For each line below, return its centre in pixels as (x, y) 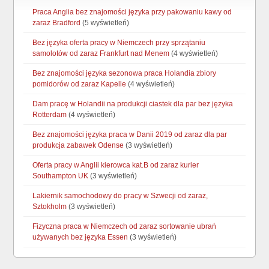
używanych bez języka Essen (80, 237)
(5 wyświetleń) (105, 23)
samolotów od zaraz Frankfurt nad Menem (101, 53)
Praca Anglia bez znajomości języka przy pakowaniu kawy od (132, 12)
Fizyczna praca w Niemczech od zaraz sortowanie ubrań (125, 226)
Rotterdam (50, 114)
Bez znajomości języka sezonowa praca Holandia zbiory (125, 73)
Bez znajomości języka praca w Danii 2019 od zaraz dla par (130, 134)
